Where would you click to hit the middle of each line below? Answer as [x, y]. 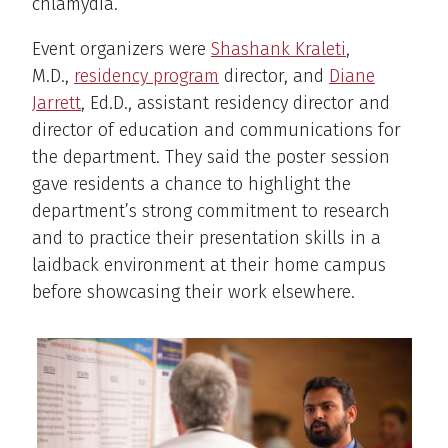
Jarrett [56, 103]
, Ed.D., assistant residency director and [235, 103]
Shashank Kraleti [278, 49]
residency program [146, 76]
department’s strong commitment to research [211, 211]
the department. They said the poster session [211, 157]
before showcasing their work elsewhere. [193, 292]
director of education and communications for [216, 130]
